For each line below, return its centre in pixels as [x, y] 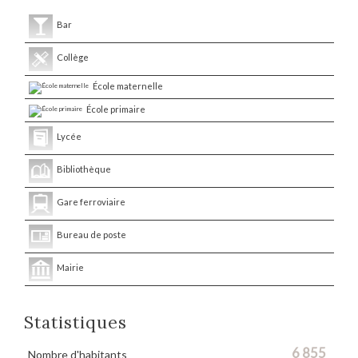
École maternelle [127, 86]
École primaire [115, 109]
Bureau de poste [91, 235]
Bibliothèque [84, 169]
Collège [72, 58]
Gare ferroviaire [91, 202]
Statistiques [81, 323]
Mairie [70, 268]
